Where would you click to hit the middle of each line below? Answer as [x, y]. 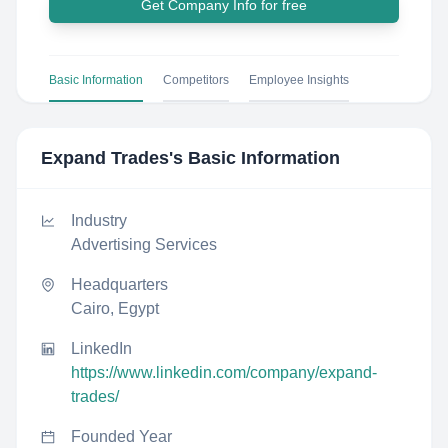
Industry [99, 220]
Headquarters [119, 284]
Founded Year [121, 436]
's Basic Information [254, 158]
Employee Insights [299, 80]
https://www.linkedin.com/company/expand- [224, 372]
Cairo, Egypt [115, 308]
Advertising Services [144, 244]
